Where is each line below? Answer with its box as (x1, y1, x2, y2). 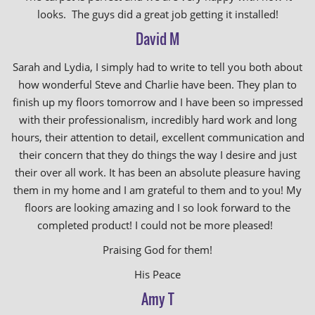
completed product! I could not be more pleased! (37, 218, 278, 232)
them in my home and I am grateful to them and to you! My (13, 183, 302, 197)
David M (136, 28, 179, 49)
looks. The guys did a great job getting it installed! (37, 7, 278, 21)
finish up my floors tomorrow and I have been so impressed (12, 95, 303, 109)
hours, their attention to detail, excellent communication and (11, 130, 304, 144)
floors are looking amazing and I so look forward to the (25, 200, 290, 214)
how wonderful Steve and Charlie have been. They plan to (18, 77, 297, 91)
